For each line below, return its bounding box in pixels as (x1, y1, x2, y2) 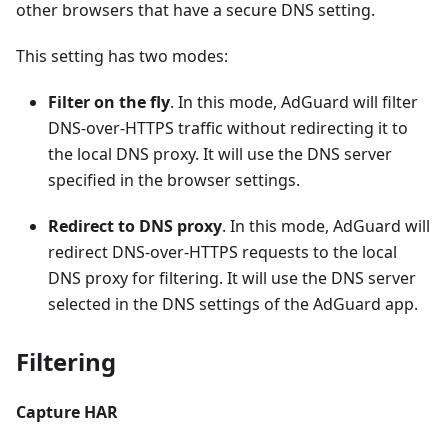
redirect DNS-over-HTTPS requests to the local (48, 241, 397, 264)
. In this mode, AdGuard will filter (170, 91, 418, 114)
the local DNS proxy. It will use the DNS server (48, 143, 392, 166)
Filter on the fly (48, 91, 170, 114)
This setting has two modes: (16, 45, 228, 68)
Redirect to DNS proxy (48, 215, 222, 238)
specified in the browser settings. (48, 169, 300, 192)
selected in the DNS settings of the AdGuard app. (48, 293, 418, 316)
